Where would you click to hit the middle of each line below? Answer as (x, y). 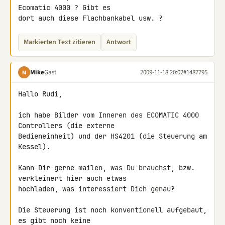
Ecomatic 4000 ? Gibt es (66, 8)
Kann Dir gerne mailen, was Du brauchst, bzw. (106, 168)
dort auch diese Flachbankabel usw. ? (90, 18)
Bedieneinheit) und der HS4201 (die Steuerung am (113, 136)
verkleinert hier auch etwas (74, 178)
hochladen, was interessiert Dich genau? (96, 189)
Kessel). (34, 147)
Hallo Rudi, (40, 94)
